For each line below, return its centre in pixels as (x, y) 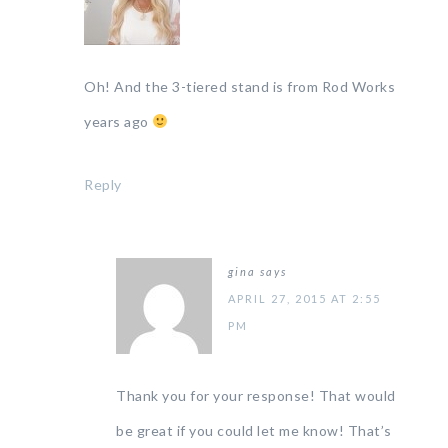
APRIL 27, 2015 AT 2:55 (304, 298)
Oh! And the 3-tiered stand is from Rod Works (239, 86)
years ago (118, 121)
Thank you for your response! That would (256, 395)
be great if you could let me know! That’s (254, 430)
